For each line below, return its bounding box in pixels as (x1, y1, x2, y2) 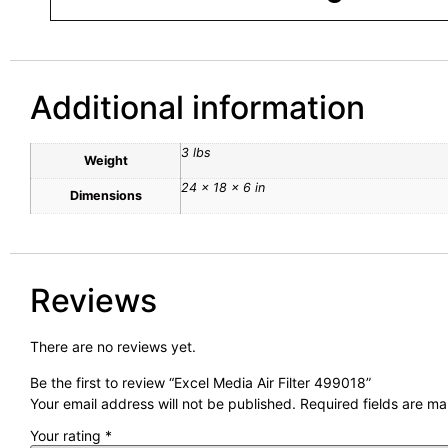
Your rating (30, 426, 105, 444)
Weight (83, 152, 128, 168)
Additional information (30, 87, 365, 127)
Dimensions (69, 187, 142, 203)
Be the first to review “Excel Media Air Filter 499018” (30, 373, 371, 391)
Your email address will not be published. (30, 394, 296, 412)
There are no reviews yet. (30, 338, 196, 356)
